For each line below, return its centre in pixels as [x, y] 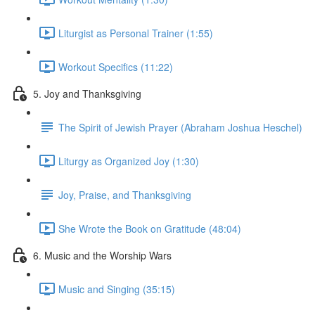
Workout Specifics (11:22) [116, 66]
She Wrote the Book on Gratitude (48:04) [150, 228]
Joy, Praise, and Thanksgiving [125, 194]
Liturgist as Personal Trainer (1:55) [136, 33]
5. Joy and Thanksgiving [87, 93]
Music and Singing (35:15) [117, 289]
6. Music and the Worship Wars [102, 255]
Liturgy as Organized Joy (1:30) [129, 161]
